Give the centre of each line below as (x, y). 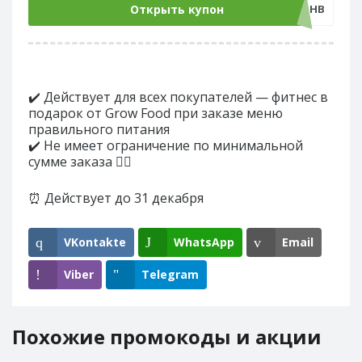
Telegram (170, 274)
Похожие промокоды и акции (167, 337)
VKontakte (95, 242)
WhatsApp (204, 242)
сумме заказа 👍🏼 (80, 162)
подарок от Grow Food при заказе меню (156, 113)
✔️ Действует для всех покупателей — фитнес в (178, 97)
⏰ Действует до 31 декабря (116, 198)
